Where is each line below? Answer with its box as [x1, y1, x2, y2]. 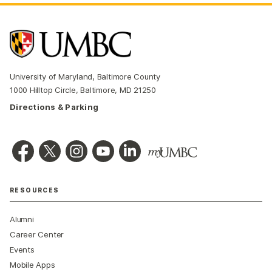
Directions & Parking [10, 102, 99, 112]
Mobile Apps [10, 260, 55, 270]
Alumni [10, 214, 34, 225]
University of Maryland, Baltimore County [10, 72, 161, 82]
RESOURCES [10, 186, 59, 194]
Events [10, 245, 35, 255]
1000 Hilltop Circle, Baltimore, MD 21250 [10, 85, 157, 95]
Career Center [10, 229, 64, 240]
